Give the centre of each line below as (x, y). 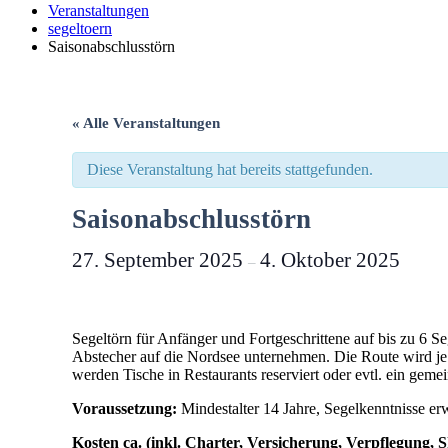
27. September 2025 (160, 260)
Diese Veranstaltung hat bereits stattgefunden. (230, 169)
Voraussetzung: (124, 408)
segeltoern (80, 28)
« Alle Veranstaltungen (146, 123)
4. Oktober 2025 (330, 260)
